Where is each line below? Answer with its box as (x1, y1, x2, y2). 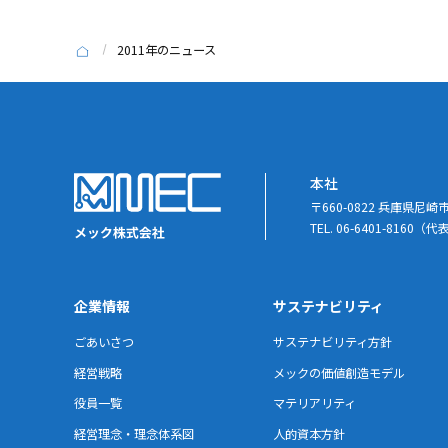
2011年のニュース (117, 40, 217, 59)
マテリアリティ (273, 394, 356, 413)
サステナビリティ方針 (273, 332, 392, 351)
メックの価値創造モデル (273, 363, 405, 382)
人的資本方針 (273, 424, 345, 443)
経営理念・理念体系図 (73, 424, 194, 443)
